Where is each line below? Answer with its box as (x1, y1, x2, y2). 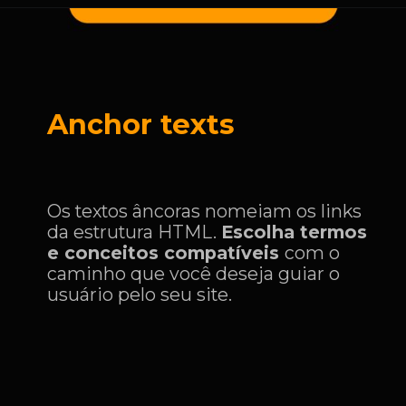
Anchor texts (47, 107, 236, 141)
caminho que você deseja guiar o (47, 262, 341, 285)
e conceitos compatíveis (47, 241, 285, 264)
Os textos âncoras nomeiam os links (47, 199, 362, 222)
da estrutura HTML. (47, 220, 222, 243)
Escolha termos (221, 220, 368, 243)
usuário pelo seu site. (47, 283, 233, 305)
